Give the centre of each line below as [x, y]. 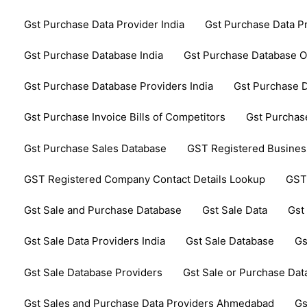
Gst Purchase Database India [94, 55]
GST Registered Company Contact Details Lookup [145, 179]
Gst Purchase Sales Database [96, 148]
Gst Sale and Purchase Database [103, 210]
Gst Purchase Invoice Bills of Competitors [125, 117]
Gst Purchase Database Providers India [119, 86]
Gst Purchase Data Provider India [105, 24]
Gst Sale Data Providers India [95, 241]
